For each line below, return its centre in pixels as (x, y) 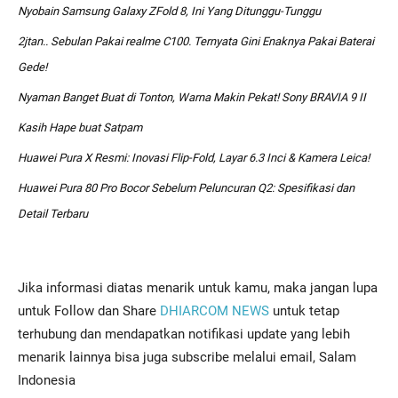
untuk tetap (306, 310)
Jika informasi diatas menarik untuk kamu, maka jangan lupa (198, 287)
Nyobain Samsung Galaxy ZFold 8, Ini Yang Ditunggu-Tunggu (169, 11)
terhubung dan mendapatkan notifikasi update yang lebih (184, 334)
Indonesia (47, 380)
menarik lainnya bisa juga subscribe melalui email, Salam (187, 357)
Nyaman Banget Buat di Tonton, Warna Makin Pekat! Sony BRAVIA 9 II (192, 97)
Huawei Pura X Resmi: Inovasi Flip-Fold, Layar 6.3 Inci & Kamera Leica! (194, 157)
